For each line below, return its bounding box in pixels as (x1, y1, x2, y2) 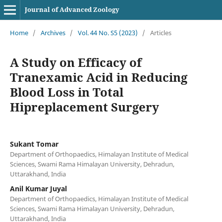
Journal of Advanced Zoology (24, 5, 119, 14)
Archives (40, 28, 65, 37)
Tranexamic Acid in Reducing (9, 68, 187, 85)
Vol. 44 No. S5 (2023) (77, 28, 138, 37)
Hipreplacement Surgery (9, 98, 159, 115)
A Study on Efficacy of (9, 54, 142, 70)
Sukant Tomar (9, 139, 58, 149)
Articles (150, 28, 171, 37)
